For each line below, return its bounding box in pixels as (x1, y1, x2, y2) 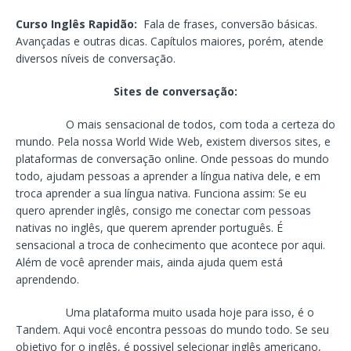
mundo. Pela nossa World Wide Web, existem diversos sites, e (16, 133, 331, 149)
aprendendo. (16, 271, 79, 287)
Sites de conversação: (114, 83, 237, 99)
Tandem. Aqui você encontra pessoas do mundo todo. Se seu (16, 321, 329, 337)
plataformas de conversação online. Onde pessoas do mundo (16, 150, 329, 166)
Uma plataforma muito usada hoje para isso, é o (16, 304, 314, 320)
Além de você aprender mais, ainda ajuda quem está (16, 254, 283, 270)
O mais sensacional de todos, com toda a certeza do (66, 116, 335, 132)
